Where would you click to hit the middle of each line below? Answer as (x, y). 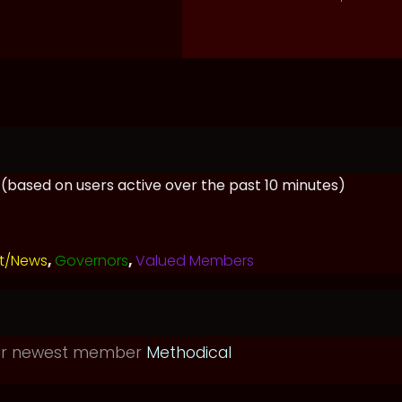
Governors (92, 261)
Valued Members (195, 261)
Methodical (189, 353)
